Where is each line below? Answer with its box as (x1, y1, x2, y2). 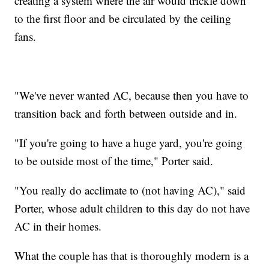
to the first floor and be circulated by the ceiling (14, 10, 232, 26)
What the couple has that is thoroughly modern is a (14, 247, 249, 263)
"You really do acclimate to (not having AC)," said (14, 182, 246, 198)
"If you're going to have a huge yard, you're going (14, 134, 243, 150)
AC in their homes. (14, 218, 102, 234)
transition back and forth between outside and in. (14, 105, 238, 121)
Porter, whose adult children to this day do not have (14, 200, 250, 216)
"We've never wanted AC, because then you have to (14, 87, 249, 103)
